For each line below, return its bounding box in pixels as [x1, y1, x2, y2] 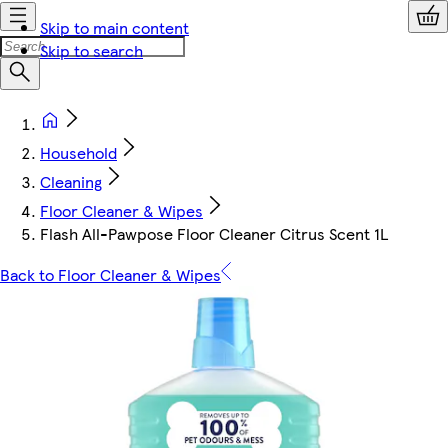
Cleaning [40, 170, 102, 193]
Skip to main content [40, 16, 189, 39]
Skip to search [40, 39, 143, 62]
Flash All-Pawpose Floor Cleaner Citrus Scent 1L [40, 222, 388, 245]
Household [40, 141, 117, 164]
